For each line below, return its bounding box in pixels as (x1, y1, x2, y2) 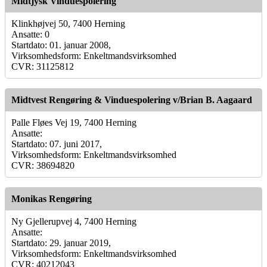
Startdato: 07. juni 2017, (11, 138, 102, 149)
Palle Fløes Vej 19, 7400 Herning (11, 117, 136, 128)
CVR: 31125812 (11, 61, 74, 72)
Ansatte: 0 (11, 29, 49, 39)
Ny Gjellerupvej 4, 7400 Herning (11, 216, 136, 226)
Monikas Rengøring (11, 193, 92, 204)
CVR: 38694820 (11, 160, 74, 170)
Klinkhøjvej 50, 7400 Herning (11, 18, 125, 29)
